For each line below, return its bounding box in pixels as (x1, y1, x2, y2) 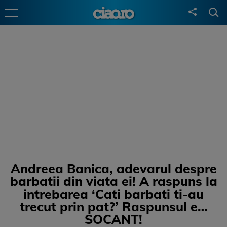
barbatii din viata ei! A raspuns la (10, 173, 217, 189)
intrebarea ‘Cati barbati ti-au (23, 186, 204, 202)
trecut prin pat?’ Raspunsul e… (19, 199, 208, 214)
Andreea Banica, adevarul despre (10, 161, 217, 176)
